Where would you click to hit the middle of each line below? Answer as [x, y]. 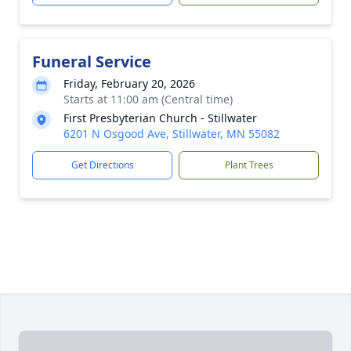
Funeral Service [92, 62]
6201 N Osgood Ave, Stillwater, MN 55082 [172, 134]
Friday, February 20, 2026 [129, 83]
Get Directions [102, 165]
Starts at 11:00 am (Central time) [148, 99]
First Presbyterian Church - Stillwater [160, 118]
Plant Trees [249, 165]
